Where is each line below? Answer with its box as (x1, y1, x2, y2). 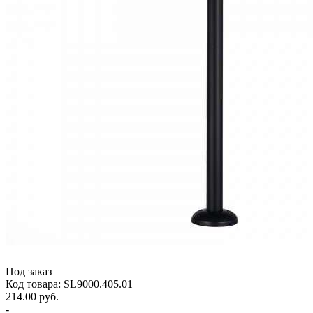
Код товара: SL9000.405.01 (6, 277, 133, 290)
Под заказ (6, 265, 52, 277)
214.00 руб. (6, 290, 59, 303)
